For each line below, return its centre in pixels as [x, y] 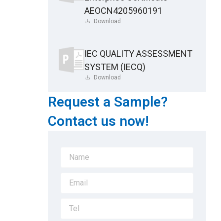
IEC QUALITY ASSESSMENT [138, 53]
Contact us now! [98, 121]
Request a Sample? [108, 102]
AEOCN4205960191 [123, 10]
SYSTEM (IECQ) [115, 67]
